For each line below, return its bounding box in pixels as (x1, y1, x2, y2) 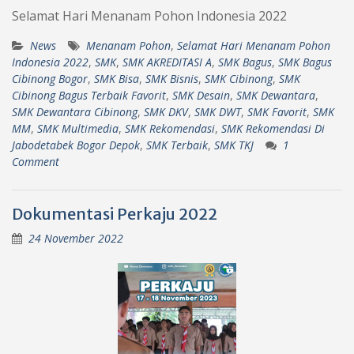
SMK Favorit (247, 104, 307, 119)
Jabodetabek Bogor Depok (12, 137, 140, 153)
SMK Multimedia (37, 120, 119, 136)
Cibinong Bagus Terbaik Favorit (12, 87, 166, 103)
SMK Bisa (94, 70, 139, 86)
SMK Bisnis (145, 70, 198, 86)
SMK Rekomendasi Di (221, 120, 325, 136)
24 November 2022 (28, 230, 123, 246)
